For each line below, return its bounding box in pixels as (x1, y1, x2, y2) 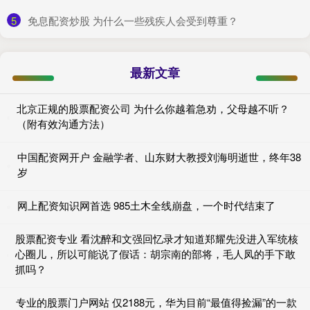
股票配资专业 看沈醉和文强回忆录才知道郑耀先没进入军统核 (15, 231, 299, 246)
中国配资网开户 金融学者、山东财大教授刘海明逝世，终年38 (17, 149, 301, 165)
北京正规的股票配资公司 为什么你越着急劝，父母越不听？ (16, 101, 289, 116)
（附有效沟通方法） (16, 116, 110, 131)
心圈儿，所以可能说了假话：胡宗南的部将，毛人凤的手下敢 (15, 246, 296, 262)
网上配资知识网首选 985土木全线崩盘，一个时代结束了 (17, 198, 275, 213)
